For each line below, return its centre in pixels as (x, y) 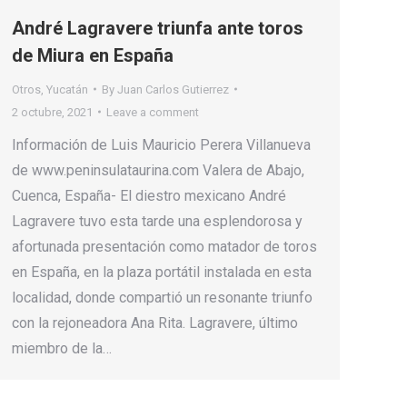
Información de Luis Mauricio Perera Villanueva (161, 144)
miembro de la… (62, 348)
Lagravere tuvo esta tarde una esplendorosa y (157, 221)
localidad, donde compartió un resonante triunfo (162, 297)
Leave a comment (153, 112)
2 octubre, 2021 (52, 112)
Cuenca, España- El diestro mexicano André (149, 195)
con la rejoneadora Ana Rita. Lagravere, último (155, 323)
